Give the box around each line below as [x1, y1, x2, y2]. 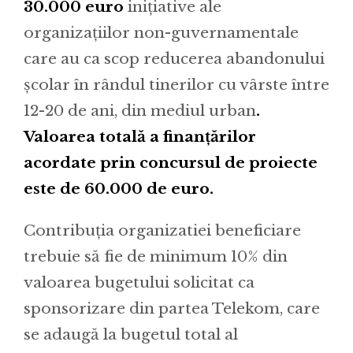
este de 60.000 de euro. [24, 179, 214, 198]
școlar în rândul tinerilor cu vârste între [24, 75, 329, 94]
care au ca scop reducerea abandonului [24, 49, 325, 68]
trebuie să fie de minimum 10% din [24, 247, 288, 266]
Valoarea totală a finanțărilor [24, 127, 256, 146]
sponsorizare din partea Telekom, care [24, 299, 320, 318]
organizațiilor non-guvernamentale [24, 23, 299, 42]
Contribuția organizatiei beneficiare [24, 221, 301, 240]
